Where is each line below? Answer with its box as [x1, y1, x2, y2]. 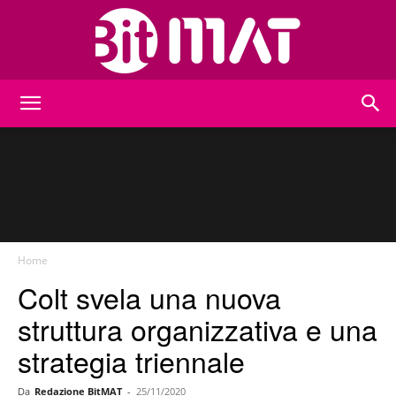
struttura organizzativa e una [18, 308, 377, 349]
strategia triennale [18, 340, 245, 381]
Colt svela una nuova [18, 277, 281, 317]
